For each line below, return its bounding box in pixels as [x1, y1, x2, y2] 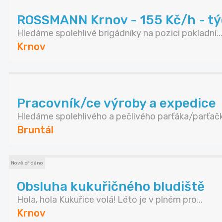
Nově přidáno [11, 160, 43, 166]
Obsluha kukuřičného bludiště [17, 179, 205, 195]
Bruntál [17, 124, 54, 136]
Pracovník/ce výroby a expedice [17, 96, 216, 111]
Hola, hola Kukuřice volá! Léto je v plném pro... [17, 194, 203, 206]
